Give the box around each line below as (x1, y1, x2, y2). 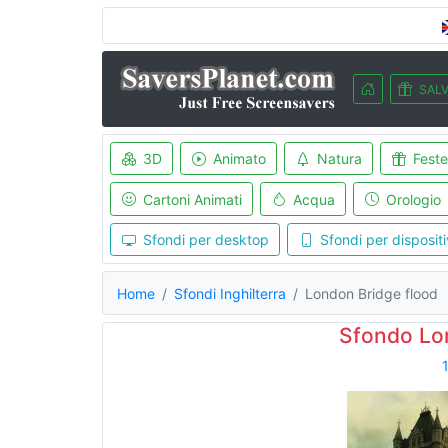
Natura (316, 150, 362, 167)
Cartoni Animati (142, 190, 242, 208)
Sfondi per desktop (142, 231, 269, 248)
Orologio (385, 190, 441, 208)
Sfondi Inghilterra (174, 284, 286, 302)
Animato (212, 150, 266, 167)
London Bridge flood (305, 284, 438, 302)
